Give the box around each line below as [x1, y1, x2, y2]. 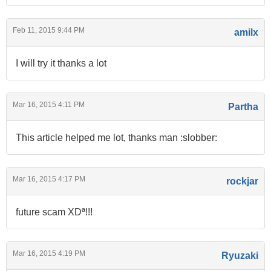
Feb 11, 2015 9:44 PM [13, 26, 85, 34]
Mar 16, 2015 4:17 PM [13, 175, 85, 183]
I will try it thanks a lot [16, 58, 106, 68]
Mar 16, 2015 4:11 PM [13, 100, 85, 109]
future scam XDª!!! [16, 207, 93, 217]
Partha [228, 102, 258, 112]
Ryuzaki [221, 250, 258, 261]
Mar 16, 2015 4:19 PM [13, 249, 85, 258]
